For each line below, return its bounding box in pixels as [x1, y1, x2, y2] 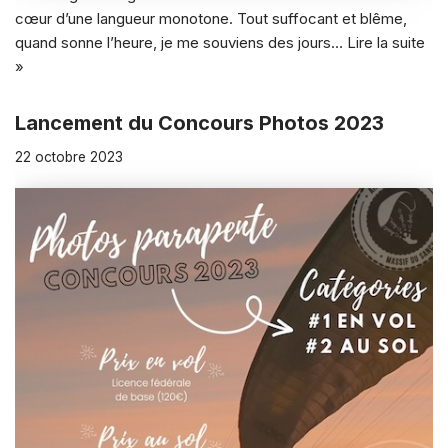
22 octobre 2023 [15, 148, 123, 165]
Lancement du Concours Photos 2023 [15, 110, 384, 135]
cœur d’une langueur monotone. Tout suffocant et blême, [15, 8, 407, 28]
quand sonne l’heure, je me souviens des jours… [15, 32, 347, 52]
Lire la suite [347, 32, 425, 52]
